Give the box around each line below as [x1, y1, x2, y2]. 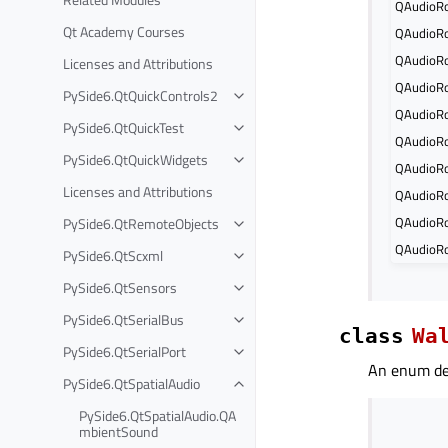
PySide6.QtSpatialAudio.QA [79, 404, 236, 426]
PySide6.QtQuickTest [63, 116, 184, 138]
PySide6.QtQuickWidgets [63, 148, 208, 170]
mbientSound [79, 420, 158, 442]
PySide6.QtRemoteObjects [63, 212, 219, 234]
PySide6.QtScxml [63, 244, 163, 266]
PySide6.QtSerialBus [63, 308, 184, 330]
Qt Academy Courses [63, 20, 185, 42]
